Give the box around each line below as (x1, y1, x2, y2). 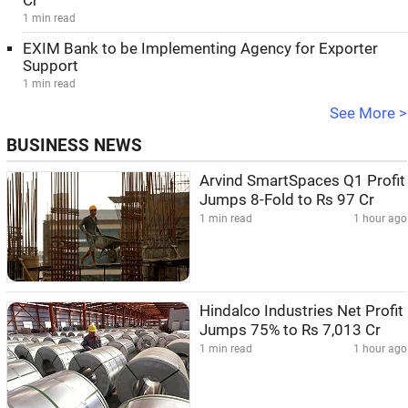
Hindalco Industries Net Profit (199, 302, 403, 320)
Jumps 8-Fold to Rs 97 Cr (199, 191, 374, 209)
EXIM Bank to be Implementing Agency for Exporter (23, 40, 378, 57)
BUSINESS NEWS (6, 136, 142, 156)
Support (23, 57, 78, 75)
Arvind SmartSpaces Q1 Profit (199, 172, 405, 189)
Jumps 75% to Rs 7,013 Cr (199, 321, 381, 339)
